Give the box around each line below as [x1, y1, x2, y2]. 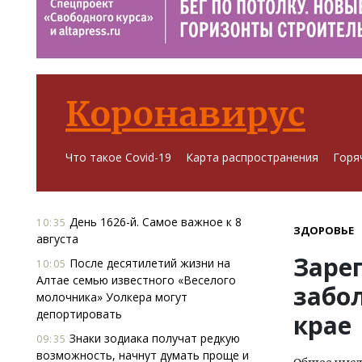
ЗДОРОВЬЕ [293, 223, 354, 238]
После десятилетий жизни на [66, 255, 230, 271]
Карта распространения [186, 149, 318, 165]
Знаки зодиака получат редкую [66, 330, 240, 346]
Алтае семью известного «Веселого [36, 272, 236, 288]
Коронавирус [65, 93, 305, 135]
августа [36, 231, 78, 246]
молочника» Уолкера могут [36, 289, 187, 305]
